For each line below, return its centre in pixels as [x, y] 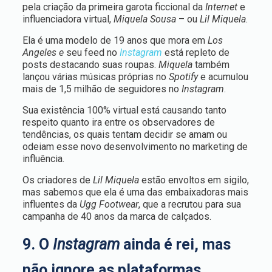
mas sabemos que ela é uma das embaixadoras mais [135, 192]
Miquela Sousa [144, 19]
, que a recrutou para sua [189, 204]
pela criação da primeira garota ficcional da [114, 7]
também [211, 65]
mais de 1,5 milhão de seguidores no [102, 89]
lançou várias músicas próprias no [95, 77]
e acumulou [223, 77]
